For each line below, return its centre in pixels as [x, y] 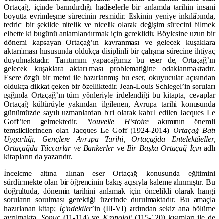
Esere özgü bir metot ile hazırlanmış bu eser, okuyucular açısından [109, 78]
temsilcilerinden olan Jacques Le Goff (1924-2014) [88, 131]
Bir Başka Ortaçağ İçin [163, 148]
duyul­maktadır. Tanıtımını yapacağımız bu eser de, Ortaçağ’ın [109, 60]
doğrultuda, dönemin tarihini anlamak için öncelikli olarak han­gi [109, 191]
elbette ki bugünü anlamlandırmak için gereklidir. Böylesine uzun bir [109, 34]
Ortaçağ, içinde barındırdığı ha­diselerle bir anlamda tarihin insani [109, 7]
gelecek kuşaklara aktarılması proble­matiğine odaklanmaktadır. [109, 69]
